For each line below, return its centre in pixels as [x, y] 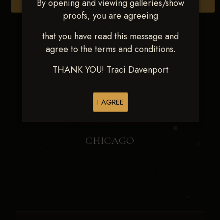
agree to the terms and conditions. [110, 49]
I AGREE [110, 102]
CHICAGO [110, 140]
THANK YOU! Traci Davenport [110, 70]
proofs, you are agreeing [110, 16]
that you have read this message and [110, 36]
